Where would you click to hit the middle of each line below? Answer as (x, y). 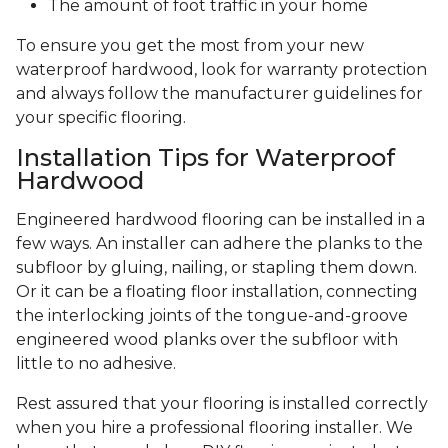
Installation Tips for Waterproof (205, 158)
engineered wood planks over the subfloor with (207, 340)
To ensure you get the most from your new (190, 46)
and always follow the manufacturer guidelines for (219, 94)
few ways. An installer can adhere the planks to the (219, 244)
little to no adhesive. (98, 364)
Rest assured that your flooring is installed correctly (222, 404)
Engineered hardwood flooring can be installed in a (220, 220)
